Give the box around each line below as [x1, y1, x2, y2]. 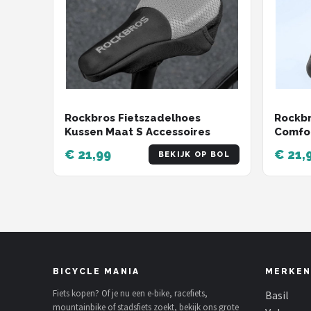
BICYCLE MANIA [53, 267, 140, 277]
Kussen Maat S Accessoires [65, 126, 210, 139]
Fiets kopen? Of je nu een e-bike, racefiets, [53, 287, 208, 300]
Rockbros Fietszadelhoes [65, 112, 201, 125]
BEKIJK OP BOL [158, 150, 230, 160]
